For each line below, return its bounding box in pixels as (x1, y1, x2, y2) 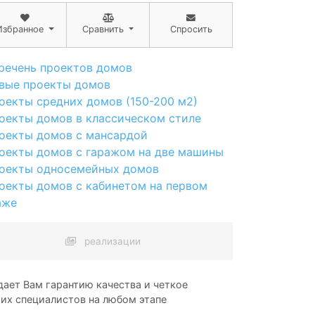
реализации (81, 235, 141, 247)
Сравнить (82, 23, 124, 34)
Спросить (169, 23, 212, 34)
